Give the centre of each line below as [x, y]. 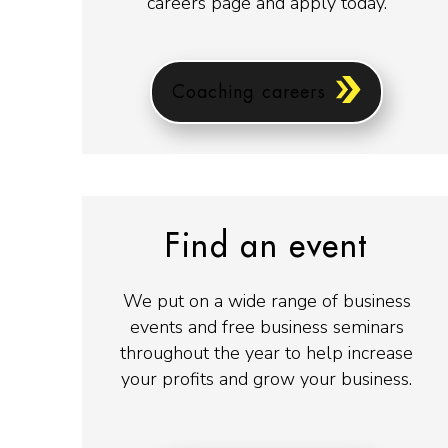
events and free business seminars [266, 326]
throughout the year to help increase [267, 352]
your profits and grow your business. [267, 378]
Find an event [267, 246]
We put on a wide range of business [266, 300]
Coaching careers [249, 92]
